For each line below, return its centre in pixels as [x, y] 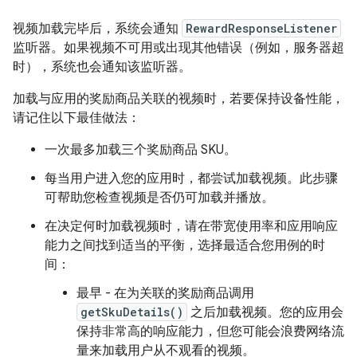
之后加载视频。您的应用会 [265, 312]
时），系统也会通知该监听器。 [102, 67]
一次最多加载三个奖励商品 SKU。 [141, 150]
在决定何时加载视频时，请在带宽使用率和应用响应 [191, 226]
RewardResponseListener [261, 28]
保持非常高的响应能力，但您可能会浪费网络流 [210, 331]
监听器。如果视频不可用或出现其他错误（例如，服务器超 [178, 48]
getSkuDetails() [132, 312]
